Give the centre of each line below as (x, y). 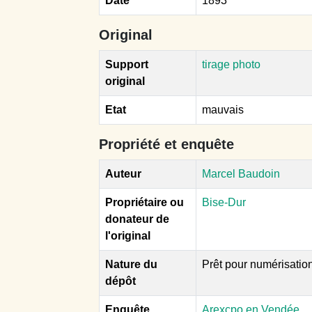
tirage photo (231, 64)
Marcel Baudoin (241, 173)
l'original (128, 235)
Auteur (123, 173)
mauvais (223, 109)
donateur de (137, 219)
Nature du (131, 264)
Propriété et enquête (166, 144)
